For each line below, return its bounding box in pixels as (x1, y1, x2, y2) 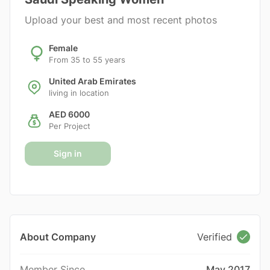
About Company (20, 230, 96, 243)
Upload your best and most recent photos (25, 14, 217, 26)
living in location (49, 89, 109, 98)
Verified (197, 231, 232, 243)
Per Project (49, 122, 90, 131)
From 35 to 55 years (49, 55, 125, 64)
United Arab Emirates (49, 76, 136, 86)
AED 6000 (49, 109, 90, 119)
